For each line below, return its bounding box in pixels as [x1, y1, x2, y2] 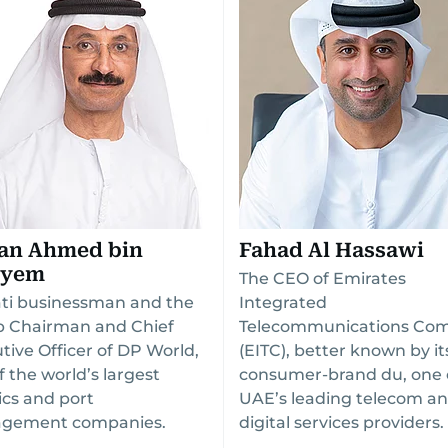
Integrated [239, 293, 327, 312]
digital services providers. [239, 413, 444, 432]
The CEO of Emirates [239, 269, 406, 288]
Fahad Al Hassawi [239, 238, 424, 262]
